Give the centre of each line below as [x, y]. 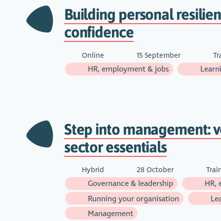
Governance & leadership [129, 184]
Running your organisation [132, 198]
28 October [155, 169]
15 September [158, 55]
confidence [99, 32]
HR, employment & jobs [127, 69]
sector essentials [115, 147]
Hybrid [93, 169]
